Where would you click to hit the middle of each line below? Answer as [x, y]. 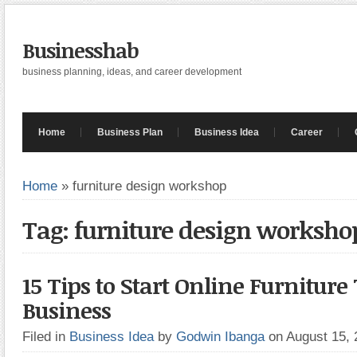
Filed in [46, 336]
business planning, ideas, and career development [132, 72]
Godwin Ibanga [220, 336]
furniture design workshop [149, 186]
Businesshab [80, 50]
